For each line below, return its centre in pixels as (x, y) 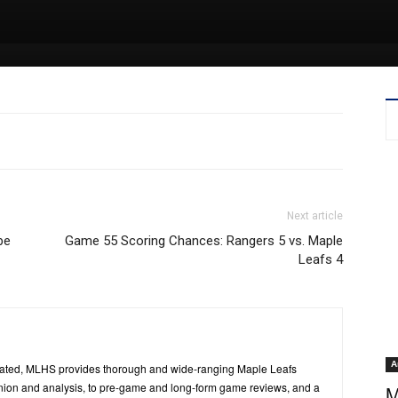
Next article (315, 215)
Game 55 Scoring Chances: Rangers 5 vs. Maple (204, 240)
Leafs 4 (321, 259)
